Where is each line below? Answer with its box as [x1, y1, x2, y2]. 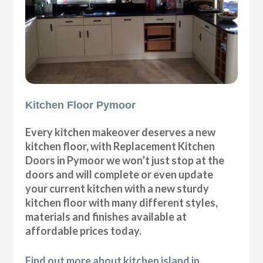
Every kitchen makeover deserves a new [25, 125, 216, 139]
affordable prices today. [25, 224, 142, 237]
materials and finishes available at [25, 210, 187, 223]
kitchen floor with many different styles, [25, 195, 218, 209]
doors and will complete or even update [25, 167, 214, 181]
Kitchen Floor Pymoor [25, 99, 136, 111]
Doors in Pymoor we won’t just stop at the [25, 153, 225, 167]
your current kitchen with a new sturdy [25, 181, 210, 195]
